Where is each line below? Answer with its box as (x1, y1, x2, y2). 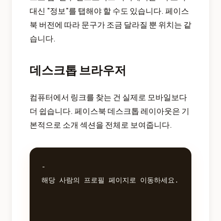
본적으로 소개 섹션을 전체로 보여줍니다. (30, 119, 172, 130)
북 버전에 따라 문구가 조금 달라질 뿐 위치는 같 (30, 19, 191, 30)
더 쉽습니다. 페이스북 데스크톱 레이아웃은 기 (30, 105, 189, 116)
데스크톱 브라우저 (30, 62, 126, 77)
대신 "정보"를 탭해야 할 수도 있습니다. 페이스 (30, 5, 189, 16)
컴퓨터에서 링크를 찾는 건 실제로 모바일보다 (30, 91, 187, 102)
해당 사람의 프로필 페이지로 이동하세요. (41, 176, 179, 184)
